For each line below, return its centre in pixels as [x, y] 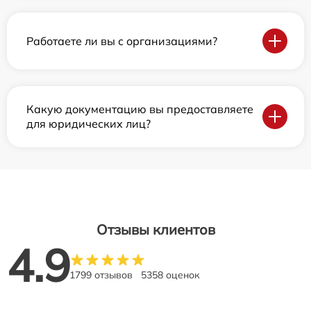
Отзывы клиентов [155, 230]
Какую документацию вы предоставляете [140, 109]
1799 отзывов [101, 275]
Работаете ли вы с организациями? [122, 41]
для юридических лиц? [89, 124]
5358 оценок [170, 275]
